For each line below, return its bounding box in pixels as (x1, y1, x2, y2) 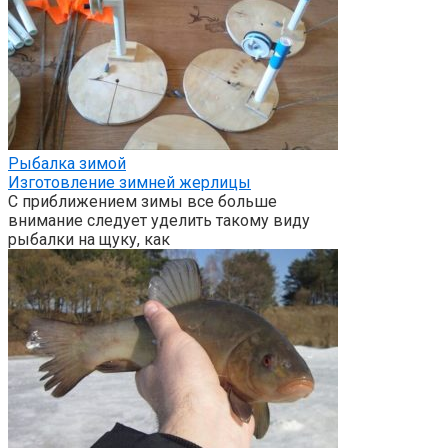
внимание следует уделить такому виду (8, 211, 310, 231)
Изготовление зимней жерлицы (8, 173, 251, 193)
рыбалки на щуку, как (8, 230, 170, 250)
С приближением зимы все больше (8, 192, 277, 212)
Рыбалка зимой (8, 154, 126, 174)
